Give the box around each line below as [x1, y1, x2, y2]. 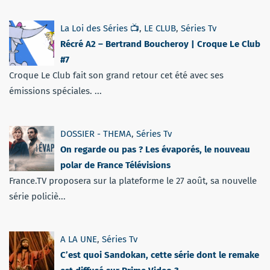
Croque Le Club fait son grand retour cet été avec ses [9, 69, 224, 81]
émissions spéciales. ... [9, 85, 102, 96]
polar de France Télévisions [60, 159, 171, 171]
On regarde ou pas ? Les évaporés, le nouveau [60, 143, 250, 155]
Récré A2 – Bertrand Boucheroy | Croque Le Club [60, 38, 260, 49]
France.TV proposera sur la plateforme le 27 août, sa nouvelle [9, 175, 257, 186]
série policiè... [9, 190, 66, 202]
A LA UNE [60, 233, 97, 245]
